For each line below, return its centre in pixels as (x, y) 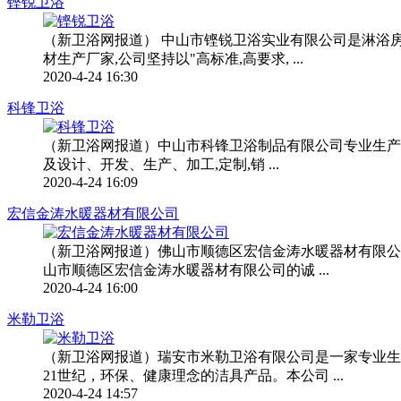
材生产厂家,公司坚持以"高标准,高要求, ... (173, 58)
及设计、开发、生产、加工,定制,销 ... (161, 164)
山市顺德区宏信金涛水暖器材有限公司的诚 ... (186, 269)
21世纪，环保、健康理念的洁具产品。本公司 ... (193, 375)
